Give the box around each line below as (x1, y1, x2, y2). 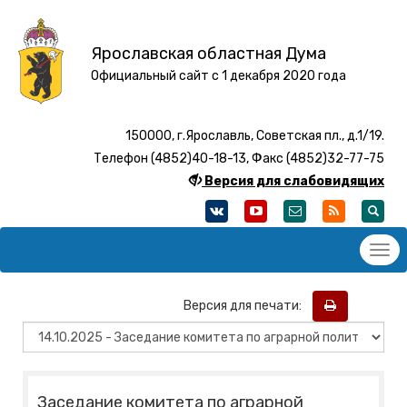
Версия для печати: (184, 297, 310, 313)
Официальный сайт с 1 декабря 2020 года (90, 68, 346, 84)
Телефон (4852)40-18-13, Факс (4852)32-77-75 (94, 151, 384, 167)
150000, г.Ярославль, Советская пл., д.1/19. (125, 128, 384, 144)
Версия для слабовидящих (204, 174, 384, 190)
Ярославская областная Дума (90, 44, 326, 64)
